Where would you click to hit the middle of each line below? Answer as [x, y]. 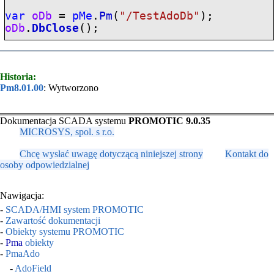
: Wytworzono [71, 87]
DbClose [56, 28]
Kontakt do [247, 154]
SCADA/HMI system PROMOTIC [75, 210]
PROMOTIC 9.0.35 [169, 120]
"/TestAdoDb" [160, 16]
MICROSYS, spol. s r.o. [67, 131]
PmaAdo [23, 254]
